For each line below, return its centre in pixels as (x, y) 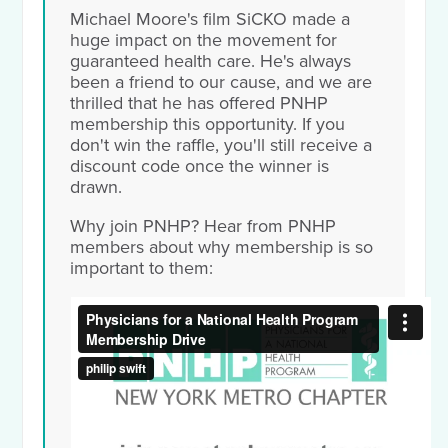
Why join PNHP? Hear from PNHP (203, 226)
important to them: (142, 268)
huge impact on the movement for (204, 40)
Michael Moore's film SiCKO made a (210, 19)
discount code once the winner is (200, 166)
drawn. (99, 187)
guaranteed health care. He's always (211, 61)
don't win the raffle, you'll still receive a (221, 145)
